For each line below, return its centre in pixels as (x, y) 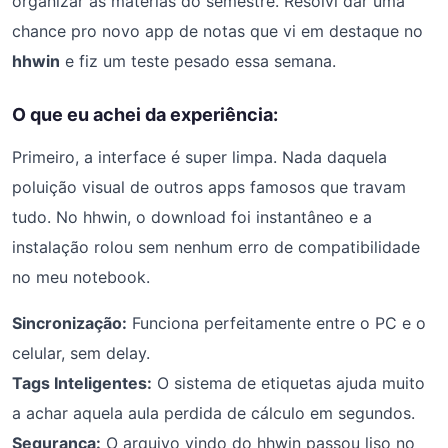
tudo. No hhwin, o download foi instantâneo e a (192, 216)
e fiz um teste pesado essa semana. (198, 60)
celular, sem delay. (81, 352)
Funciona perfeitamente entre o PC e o (276, 322)
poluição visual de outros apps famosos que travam (209, 186)
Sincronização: (69, 322)
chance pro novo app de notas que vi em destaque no (217, 30)
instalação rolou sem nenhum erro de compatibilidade (216, 246)
